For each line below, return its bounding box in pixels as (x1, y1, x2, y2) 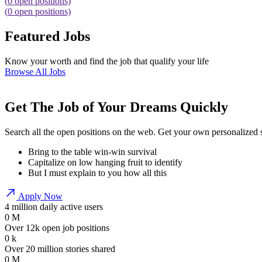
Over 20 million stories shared (5, 243, 115, 254)
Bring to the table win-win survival (28, 146, 157, 157)
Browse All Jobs (5, 67, 65, 77)
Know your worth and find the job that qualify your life (5, 56, 209, 67)
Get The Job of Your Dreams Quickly (5, 99, 228, 115)
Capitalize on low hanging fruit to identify (28, 157, 182, 167)
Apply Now (18, 191, 63, 201)
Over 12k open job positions (5, 222, 109, 233)
